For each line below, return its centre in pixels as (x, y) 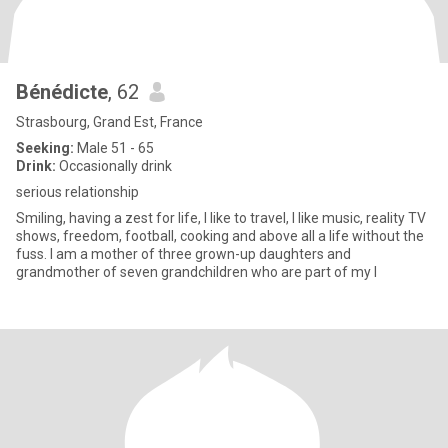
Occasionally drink (114, 166)
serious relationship (77, 192)
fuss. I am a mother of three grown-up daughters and (183, 254)
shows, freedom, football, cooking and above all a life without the (220, 236)
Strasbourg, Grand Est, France (109, 122)
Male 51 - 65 (114, 148)
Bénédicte (62, 92)
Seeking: (45, 148)
